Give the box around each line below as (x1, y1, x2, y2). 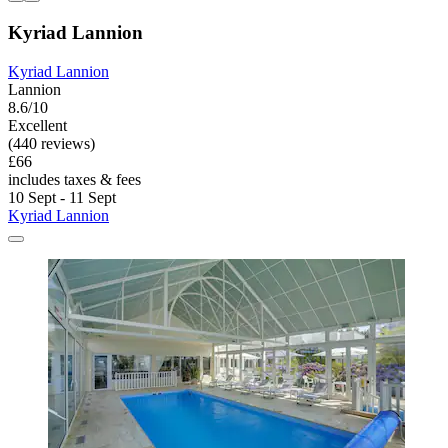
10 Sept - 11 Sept (8, 188, 116, 206)
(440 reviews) (8, 134, 95, 152)
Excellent (8, 116, 67, 134)
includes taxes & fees (8, 170, 141, 188)
